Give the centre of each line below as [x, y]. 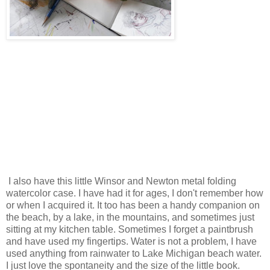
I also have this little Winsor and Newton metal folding [121, 181]
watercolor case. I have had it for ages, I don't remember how [135, 193]
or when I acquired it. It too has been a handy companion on [133, 205]
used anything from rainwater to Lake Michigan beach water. [134, 253]
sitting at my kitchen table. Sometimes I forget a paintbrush [130, 229]
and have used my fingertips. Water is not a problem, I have [131, 241]
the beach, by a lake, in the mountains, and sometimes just [130, 217]
